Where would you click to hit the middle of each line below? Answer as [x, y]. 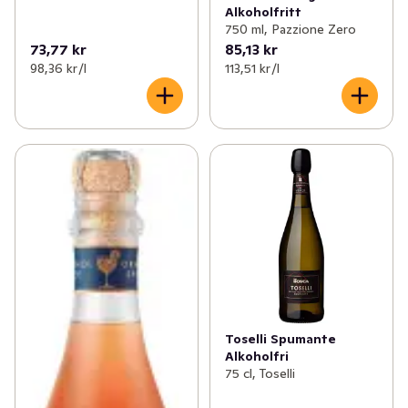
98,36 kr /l [58, 68]
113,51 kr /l [252, 68]
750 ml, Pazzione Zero [290, 29]
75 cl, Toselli [260, 373]
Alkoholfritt [263, 11]
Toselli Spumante [280, 338]
